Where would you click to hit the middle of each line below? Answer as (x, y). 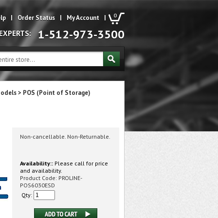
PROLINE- (70, 178)
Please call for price (81, 163)
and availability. (41, 171)
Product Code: (38, 178)
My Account (83, 18)
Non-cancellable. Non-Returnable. (65, 136)
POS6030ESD (37, 185)
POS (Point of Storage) (57, 93)
